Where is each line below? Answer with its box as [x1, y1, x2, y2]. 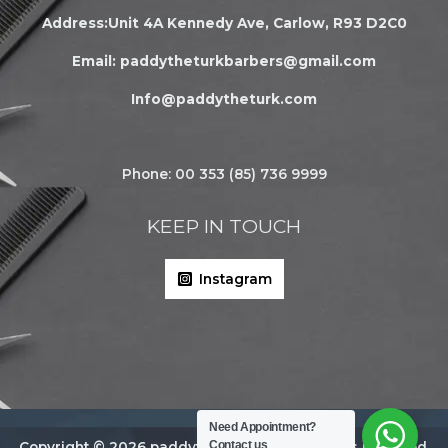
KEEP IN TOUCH [147, 214, 301, 239]
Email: [72, 53, 120, 70]
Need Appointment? [209, 420, 316, 434]
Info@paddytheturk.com [131, 90, 317, 107]
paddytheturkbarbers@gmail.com [120, 53, 376, 70]
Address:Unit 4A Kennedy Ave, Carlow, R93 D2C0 [41, 15, 407, 32]
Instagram [198, 270, 272, 287]
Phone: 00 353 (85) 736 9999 [121, 166, 327, 183]
